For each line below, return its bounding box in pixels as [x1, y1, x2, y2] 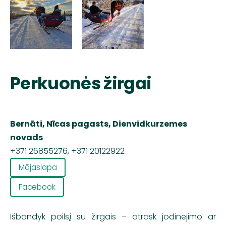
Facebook [19, 181, 56, 192]
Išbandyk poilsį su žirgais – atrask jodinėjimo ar [10, 210, 216, 222]
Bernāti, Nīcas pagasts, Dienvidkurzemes [10, 118, 187, 130]
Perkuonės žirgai [10, 71, 152, 95]
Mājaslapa [19, 162, 58, 173]
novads [10, 131, 43, 143]
